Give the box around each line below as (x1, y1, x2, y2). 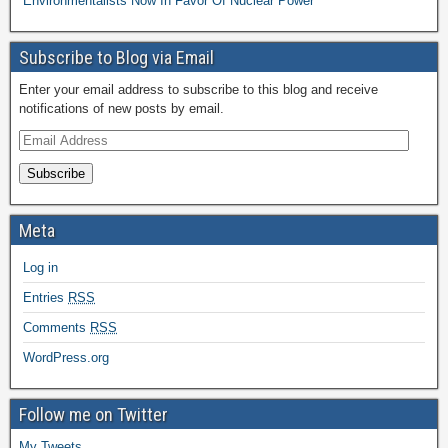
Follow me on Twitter (19, 403, 168, 425)
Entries (23, 289, 68, 305)
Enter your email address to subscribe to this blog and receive (19, 81, 378, 97)
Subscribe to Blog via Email (19, 46, 214, 68)
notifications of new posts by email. (19, 100, 224, 116)
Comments (23, 319, 90, 335)
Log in (23, 259, 58, 275)
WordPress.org (23, 349, 109, 365)
